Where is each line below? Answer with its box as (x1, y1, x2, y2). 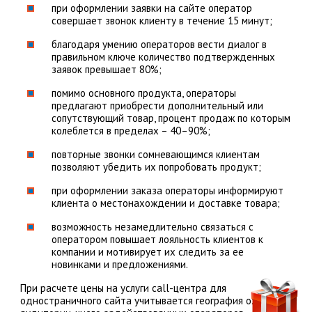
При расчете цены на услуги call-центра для (19, 281, 226, 295)
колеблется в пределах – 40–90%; (51, 124, 210, 138)
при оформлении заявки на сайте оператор (51, 1, 252, 15)
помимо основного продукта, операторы (51, 86, 236, 100)
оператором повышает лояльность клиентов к (51, 233, 263, 247)
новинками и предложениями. (51, 258, 188, 272)
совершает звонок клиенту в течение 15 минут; (51, 14, 272, 28)
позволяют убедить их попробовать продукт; (51, 160, 261, 174)
